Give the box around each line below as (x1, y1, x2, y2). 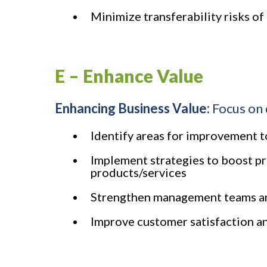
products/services (91, 165, 187, 180)
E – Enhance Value (55, 65, 203, 87)
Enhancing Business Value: (55, 100, 212, 117)
